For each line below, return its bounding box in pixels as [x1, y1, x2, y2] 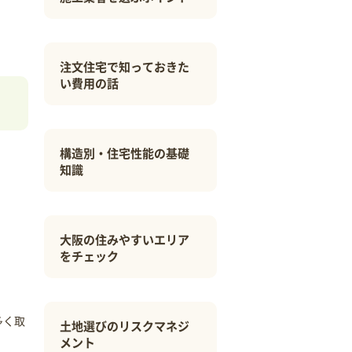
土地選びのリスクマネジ [60, 317, 189, 334]
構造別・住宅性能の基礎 [60, 145, 189, 161]
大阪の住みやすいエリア [60, 231, 189, 247]
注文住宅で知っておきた [60, 58, 189, 75]
